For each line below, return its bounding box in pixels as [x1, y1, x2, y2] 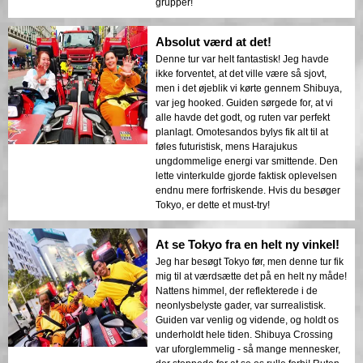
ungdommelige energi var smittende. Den [156, 156, 338, 168]
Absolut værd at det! [156, 35, 271, 49]
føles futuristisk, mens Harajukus [156, 141, 297, 153]
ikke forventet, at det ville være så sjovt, [156, 68, 327, 80]
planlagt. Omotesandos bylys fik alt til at [156, 126, 328, 139]
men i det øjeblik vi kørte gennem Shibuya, [156, 83, 342, 95]
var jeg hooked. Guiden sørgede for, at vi [156, 97, 333, 109]
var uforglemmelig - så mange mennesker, [156, 344, 340, 356]
